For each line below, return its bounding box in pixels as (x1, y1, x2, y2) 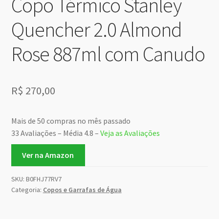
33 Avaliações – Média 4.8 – (11, 128, 100, 138)
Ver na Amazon (22, 150, 74, 160)
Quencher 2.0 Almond (11, 16, 182, 42)
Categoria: (11, 185, 43, 194)
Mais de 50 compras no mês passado (11, 116, 131, 126)
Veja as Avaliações (100, 128, 160, 138)
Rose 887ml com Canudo (11, 41, 205, 66)
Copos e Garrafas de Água (43, 185, 122, 194)
